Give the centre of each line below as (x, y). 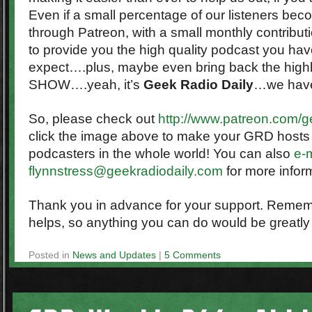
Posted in (49, 255)
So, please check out (93, 119)
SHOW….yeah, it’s (86, 85)
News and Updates (114, 255)
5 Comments (193, 255)
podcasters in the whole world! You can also (161, 154)
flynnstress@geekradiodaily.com (126, 171)
